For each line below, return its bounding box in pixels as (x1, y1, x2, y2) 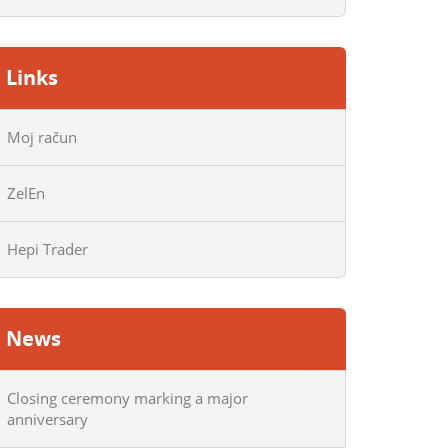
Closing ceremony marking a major (7, 388, 248, 408)
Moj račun (7, 127, 77, 147)
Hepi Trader (7, 239, 88, 259)
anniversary (7, 409, 88, 429)
